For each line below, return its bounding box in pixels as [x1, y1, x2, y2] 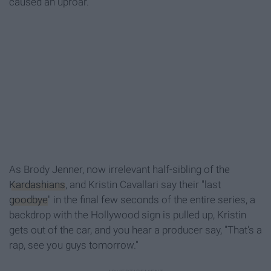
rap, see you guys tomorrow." [9, 239, 141, 252]
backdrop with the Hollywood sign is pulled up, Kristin [9, 209, 246, 221]
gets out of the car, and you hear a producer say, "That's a [9, 224, 262, 237]
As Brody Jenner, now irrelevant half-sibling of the [9, 163, 230, 176]
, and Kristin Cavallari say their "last [65, 178, 221, 191]
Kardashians [9, 178, 65, 191]
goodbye [9, 194, 48, 206]
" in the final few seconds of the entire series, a [48, 194, 255, 206]
